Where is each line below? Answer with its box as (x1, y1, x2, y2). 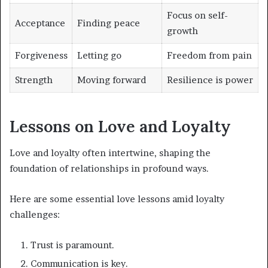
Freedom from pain (166, 50, 252, 62)
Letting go (77, 50, 121, 62)
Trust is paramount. (31, 239, 114, 251)
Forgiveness (14, 50, 68, 62)
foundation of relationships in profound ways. (10, 163, 209, 175)
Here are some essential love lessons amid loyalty (10, 193, 224, 205)
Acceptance (14, 17, 65, 29)
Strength (14, 74, 53, 86)
